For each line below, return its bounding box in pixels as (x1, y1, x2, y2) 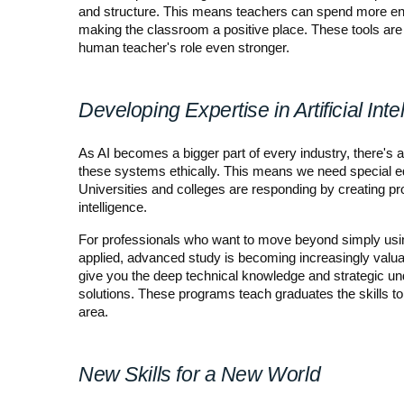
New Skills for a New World (78, 362, 321, 386)
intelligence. (78, 199, 147, 215)
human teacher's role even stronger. (78, 40, 289, 55)
